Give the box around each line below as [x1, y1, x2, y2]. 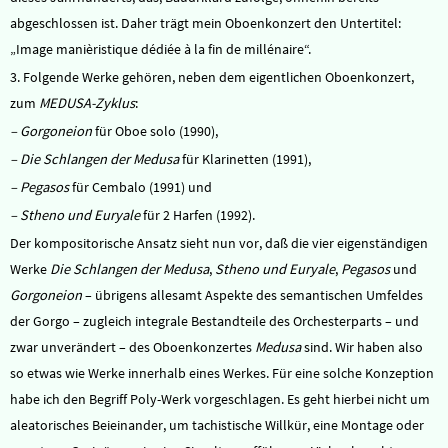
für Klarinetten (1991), [179, 150, 311, 168]
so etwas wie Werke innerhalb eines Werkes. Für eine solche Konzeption [10, 364, 434, 382]
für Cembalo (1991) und [69, 178, 212, 196]
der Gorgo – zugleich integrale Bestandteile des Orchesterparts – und [10, 312, 419, 330]
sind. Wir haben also [301, 338, 423, 356]
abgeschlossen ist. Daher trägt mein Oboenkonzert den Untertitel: [10, 14, 401, 32]
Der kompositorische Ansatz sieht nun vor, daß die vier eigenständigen [10, 234, 428, 252]
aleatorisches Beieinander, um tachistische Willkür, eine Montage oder [10, 416, 424, 434]
